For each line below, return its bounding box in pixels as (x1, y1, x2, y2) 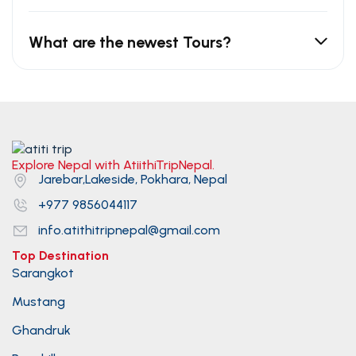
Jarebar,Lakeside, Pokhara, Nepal (38, 172, 227, 188)
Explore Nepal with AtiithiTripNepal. (12, 157, 215, 173)
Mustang (12, 293, 65, 309)
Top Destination (12, 247, 109, 263)
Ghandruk (12, 322, 71, 338)
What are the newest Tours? (29, 33, 231, 52)
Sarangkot (12, 265, 74, 281)
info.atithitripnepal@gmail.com (38, 222, 220, 238)
